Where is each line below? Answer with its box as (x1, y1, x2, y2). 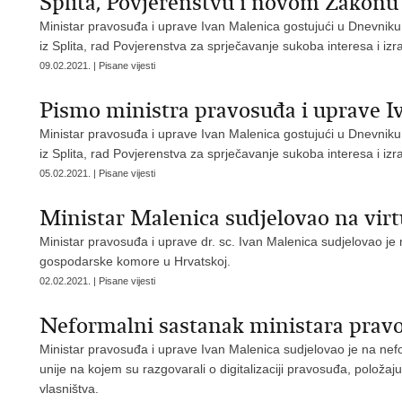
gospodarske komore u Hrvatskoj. (39, 254, 231, 268)
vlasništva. (39, 381, 99, 396)
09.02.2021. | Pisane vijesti (39, 60, 155, 71)
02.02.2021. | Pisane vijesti (39, 275, 155, 286)
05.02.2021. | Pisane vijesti (39, 168, 155, 179)
